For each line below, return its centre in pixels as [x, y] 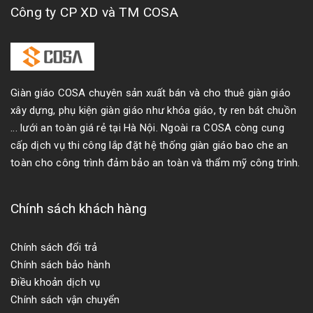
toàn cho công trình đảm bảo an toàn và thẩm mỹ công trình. [155, 163]
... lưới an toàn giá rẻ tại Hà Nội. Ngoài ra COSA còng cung [147, 128]
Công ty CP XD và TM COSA [95, 12]
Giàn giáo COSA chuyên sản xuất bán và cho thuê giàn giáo [151, 93]
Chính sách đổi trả [54, 247]
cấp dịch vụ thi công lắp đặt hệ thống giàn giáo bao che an [150, 145]
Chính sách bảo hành [60, 265]
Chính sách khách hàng [79, 209]
